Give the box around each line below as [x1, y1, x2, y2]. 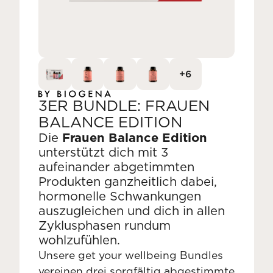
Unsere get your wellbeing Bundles [38, 248, 223, 261]
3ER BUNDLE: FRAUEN [38, 96, 210, 115]
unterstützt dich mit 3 [38, 144, 168, 160]
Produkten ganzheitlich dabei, [38, 174, 217, 189]
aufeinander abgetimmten [38, 159, 194, 174]
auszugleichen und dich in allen [38, 203, 225, 218]
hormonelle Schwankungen [38, 188, 201, 204]
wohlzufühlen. [38, 232, 120, 247]
